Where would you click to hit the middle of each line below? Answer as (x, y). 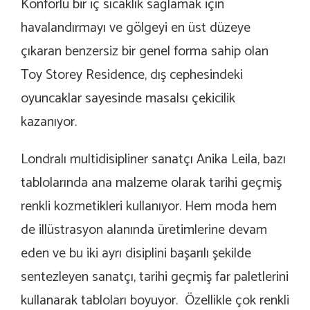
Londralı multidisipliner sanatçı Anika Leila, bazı (153, 160)
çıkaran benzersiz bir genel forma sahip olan (145, 52)
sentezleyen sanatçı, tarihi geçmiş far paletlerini (155, 277)
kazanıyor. (49, 122)
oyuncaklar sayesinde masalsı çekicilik (128, 99)
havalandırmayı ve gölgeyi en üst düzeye (136, 28)
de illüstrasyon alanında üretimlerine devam (144, 230)
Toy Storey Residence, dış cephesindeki (132, 75)
